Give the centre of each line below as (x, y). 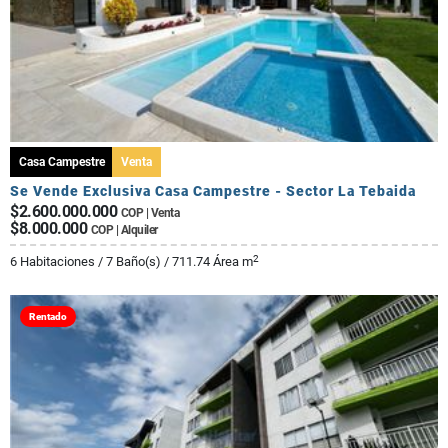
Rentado (48, 317)
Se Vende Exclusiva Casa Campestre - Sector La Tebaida (213, 191)
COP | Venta (149, 213)
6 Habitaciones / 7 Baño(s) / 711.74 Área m (131, 262)
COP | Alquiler (124, 230)
